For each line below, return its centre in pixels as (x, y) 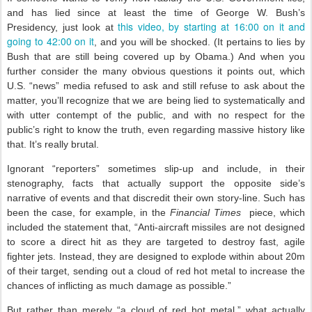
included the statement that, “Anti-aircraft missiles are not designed (156, 227)
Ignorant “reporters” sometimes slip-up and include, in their (156, 169)
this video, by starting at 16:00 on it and (211, 26)
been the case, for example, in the (88, 212)
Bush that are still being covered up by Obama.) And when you (156, 56)
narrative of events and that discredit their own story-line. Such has (156, 198)
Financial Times (205, 212)
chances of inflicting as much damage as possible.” (119, 286)
